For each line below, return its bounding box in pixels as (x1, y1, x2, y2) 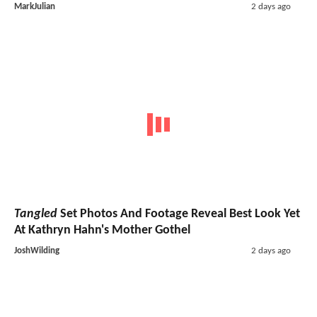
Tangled (14, 207, 57, 221)
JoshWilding (14, 246, 59, 256)
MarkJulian (14, 1, 55, 11)
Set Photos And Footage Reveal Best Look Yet (57, 207, 300, 221)
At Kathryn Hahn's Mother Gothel (14, 224, 190, 238)
